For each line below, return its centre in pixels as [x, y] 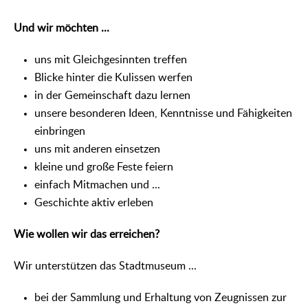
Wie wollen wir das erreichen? [87, 234]
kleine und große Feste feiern [104, 167]
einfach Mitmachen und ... [97, 185]
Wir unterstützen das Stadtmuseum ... [105, 266]
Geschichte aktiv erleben [94, 202]
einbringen [60, 131]
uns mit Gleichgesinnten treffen [111, 59]
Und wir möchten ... [62, 28]
